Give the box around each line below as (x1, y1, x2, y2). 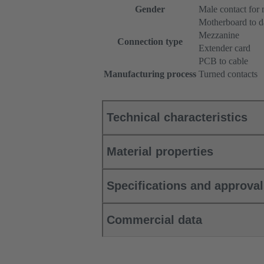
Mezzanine (199, 30, 239, 41)
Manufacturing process (104, 69, 196, 80)
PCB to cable (199, 56, 248, 67)
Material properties (107, 145, 213, 159)
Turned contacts (199, 69, 258, 80)
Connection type (117, 37, 183, 47)
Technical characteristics (107, 111, 247, 124)
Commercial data (107, 213, 202, 227)
